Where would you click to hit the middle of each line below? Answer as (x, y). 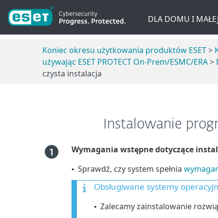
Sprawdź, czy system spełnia (131, 169)
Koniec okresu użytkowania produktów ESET (124, 50)
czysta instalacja (72, 73)
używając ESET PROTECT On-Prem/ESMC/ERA (125, 62)
